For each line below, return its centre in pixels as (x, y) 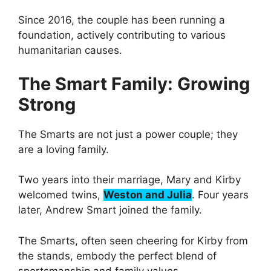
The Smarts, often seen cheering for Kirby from (133, 240)
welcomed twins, (61, 195)
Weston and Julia (148, 195)
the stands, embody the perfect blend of (117, 256)
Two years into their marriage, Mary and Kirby (129, 180)
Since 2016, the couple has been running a (122, 20)
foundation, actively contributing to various (122, 35)
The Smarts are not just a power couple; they (128, 134)
